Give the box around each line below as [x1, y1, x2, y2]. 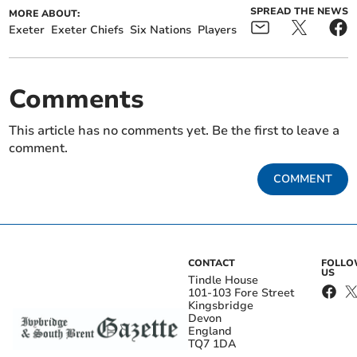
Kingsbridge [188, 298, 253, 314]
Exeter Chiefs [51, 22, 124, 38]
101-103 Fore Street [188, 285, 294, 301]
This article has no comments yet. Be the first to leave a [9, 122, 340, 140]
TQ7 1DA [188, 336, 237, 352]
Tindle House [188, 273, 258, 288]
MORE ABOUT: [9, 7, 80, 21]
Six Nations [130, 22, 192, 38]
